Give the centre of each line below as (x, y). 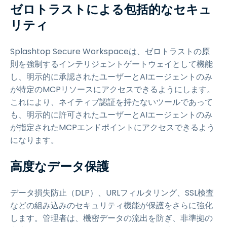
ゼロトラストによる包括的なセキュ (111, 9)
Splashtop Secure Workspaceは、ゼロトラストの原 (110, 51)
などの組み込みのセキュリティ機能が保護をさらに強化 (111, 205)
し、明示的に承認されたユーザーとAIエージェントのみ (111, 77)
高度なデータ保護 (60, 166)
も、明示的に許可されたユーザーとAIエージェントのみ (111, 115)
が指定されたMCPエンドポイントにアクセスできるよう (112, 127)
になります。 (34, 140)
